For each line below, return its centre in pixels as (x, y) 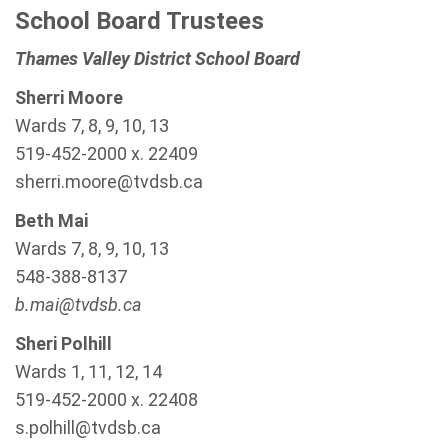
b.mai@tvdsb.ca (78, 304)
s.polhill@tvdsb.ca (88, 427)
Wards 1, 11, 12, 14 (88, 371)
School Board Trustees (139, 21)
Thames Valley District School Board (157, 58)
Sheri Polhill (63, 343)
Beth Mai (51, 220)
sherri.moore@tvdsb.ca (109, 181)
